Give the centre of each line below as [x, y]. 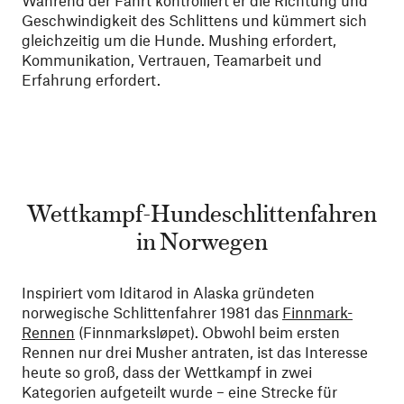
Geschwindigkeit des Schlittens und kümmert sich [194, 19]
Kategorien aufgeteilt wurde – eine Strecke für [179, 391]
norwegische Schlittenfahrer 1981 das [152, 312]
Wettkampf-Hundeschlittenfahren [202, 211]
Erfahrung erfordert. [91, 79]
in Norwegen [202, 239]
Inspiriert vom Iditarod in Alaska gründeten [168, 292]
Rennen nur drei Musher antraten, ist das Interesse [195, 351]
